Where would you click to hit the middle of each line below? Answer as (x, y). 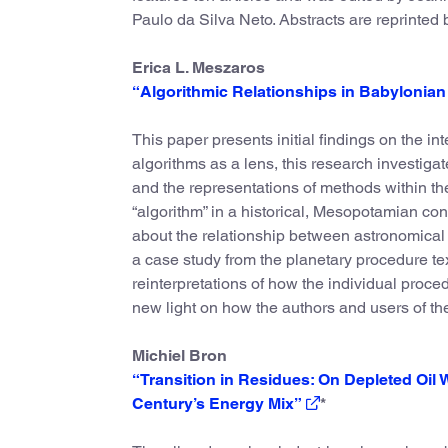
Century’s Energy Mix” (217, 403)
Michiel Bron (179, 355)
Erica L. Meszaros (198, 67)
